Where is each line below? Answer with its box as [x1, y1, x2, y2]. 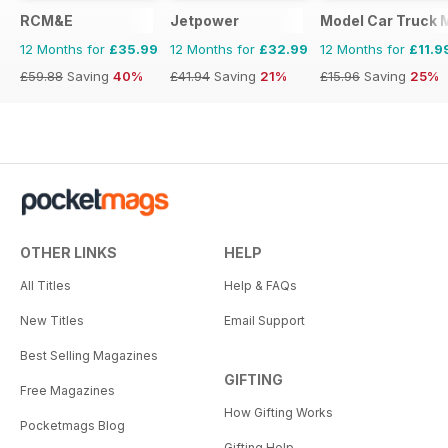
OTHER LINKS [20, 244, 117, 262]
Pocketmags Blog [20, 418, 125, 434]
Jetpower [170, 12, 239, 30]
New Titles [20, 313, 84, 329]
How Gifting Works [224, 405, 333, 421]
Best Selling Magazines [20, 348, 158, 364]
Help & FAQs [224, 278, 297, 294]
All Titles [20, 278, 71, 294]
